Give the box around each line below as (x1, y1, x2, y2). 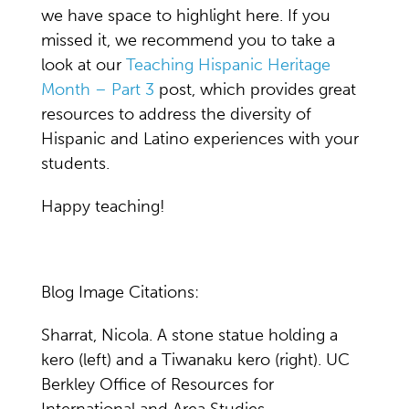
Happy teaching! (41, 196, 165, 216)
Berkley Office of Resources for (41, 374, 274, 394)
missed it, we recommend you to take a (41, 30, 335, 50)
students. (41, 153, 110, 173)
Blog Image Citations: (41, 282, 199, 302)
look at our (41, 55, 126, 75)
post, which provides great (154, 79, 356, 100)
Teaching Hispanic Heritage (126, 55, 330, 75)
